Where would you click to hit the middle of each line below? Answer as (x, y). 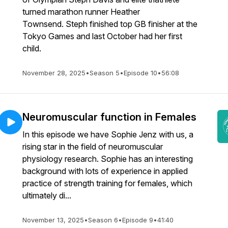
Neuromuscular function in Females (109, 117)
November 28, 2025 (54, 73)
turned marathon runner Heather (81, 12)
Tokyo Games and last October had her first (102, 36)
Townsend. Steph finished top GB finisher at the (110, 24)
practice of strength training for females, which (107, 183)
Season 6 (103, 220)
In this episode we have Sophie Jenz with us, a (108, 134)
